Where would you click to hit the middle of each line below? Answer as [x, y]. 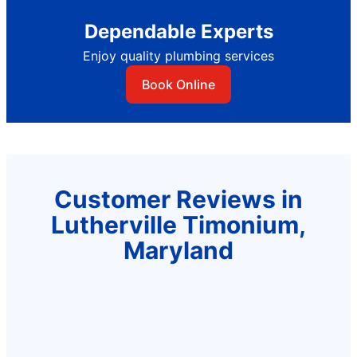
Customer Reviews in [178, 199]
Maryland [178, 250]
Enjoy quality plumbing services [178, 55]
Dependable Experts [178, 31]
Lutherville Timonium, [178, 224]
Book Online [178, 84]
